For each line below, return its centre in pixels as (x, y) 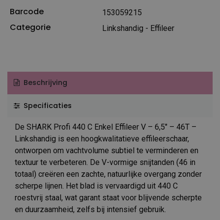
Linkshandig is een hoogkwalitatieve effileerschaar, (102, 138)
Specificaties (46, 105)
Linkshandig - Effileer (138, 28)
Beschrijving (44, 83)
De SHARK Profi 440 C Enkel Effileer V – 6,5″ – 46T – (106, 127)
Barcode (27, 11)
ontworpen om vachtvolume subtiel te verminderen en (107, 150)
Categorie (30, 27)
